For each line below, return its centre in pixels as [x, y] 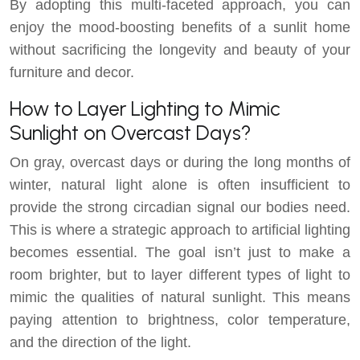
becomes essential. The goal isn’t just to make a [180, 252]
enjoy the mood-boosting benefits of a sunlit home [180, 27]
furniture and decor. [72, 72]
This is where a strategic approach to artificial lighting [180, 229]
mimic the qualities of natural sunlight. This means [180, 297]
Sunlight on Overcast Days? [131, 132]
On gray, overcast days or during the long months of [180, 162]
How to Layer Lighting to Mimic [145, 108]
